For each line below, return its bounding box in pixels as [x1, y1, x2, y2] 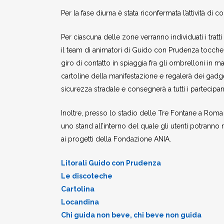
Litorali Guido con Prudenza [61, 159, 161, 167]
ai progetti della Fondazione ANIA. [61, 135, 171, 143]
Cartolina [61, 185, 94, 193]
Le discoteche [61, 172, 112, 180]
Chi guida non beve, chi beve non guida [61, 211, 201, 219]
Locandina [61, 198, 99, 206]
